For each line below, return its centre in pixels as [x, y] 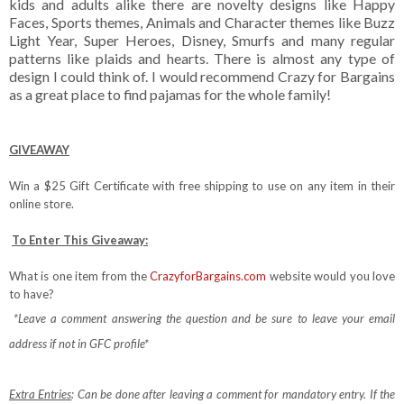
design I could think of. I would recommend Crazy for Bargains [202, 77]
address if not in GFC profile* [79, 344]
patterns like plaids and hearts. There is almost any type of [202, 59]
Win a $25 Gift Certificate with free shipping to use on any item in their [202, 186]
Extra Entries [41, 395]
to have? [32, 294]
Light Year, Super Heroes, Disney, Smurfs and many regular [202, 41]
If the [382, 395]
